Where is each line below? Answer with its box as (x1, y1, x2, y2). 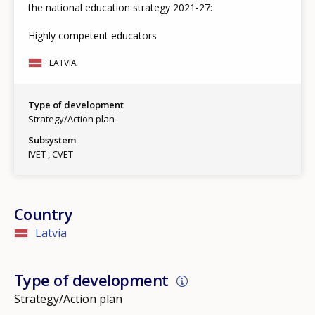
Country (14, 203, 73, 225)
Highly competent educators (28, 29, 157, 43)
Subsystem (28, 134, 76, 147)
